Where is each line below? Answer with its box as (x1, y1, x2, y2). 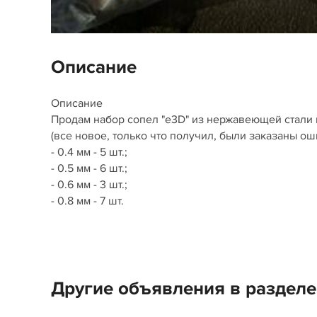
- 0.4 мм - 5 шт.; (51, 145, 127, 159)
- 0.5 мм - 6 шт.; (51, 161, 127, 175)
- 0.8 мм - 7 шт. (51, 194, 124, 208)
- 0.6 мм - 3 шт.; (51, 178, 127, 192)
